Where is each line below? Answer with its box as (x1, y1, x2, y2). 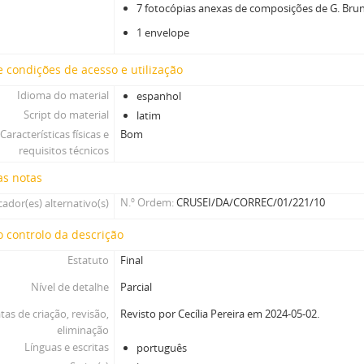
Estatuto (67, 253, 109, 267)
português (136, 340, 188, 355)
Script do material (23, 107, 109, 122)
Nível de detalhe (30, 279, 109, 294)
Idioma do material (16, 88, 109, 102)
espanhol (136, 89, 182, 103)
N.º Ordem (120, 195, 172, 210)
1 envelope (136, 25, 190, 40)
